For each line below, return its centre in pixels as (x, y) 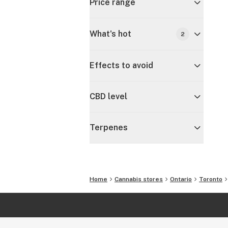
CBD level (108, 96)
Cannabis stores (139, 179)
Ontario (181, 179)
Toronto (211, 179)
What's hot (110, 34)
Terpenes (109, 127)
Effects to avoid (121, 65)
